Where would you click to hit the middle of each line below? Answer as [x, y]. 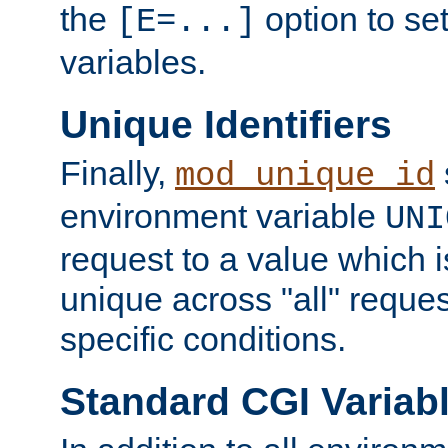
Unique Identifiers [226, 124]
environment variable [222, 216]
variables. [133, 62]
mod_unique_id [305, 176]
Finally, [117, 173]
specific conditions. [203, 339]
